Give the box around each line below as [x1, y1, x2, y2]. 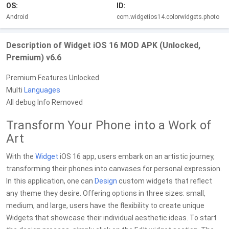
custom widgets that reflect [117, 177, 212, 185]
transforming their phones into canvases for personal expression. [6, 165, 222, 173]
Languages [24, 86, 60, 94]
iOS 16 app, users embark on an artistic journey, [58, 152, 215, 161]
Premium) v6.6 [6, 53, 61, 62]
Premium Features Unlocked [6, 74, 99, 82]
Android [6, 13, 28, 20]
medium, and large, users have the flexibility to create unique [6, 201, 204, 210]
